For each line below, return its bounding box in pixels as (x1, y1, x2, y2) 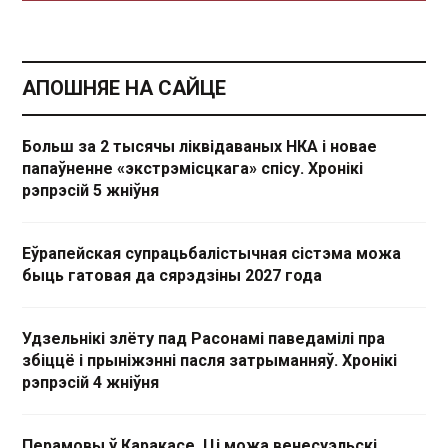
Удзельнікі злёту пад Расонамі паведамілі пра (22, 328, 385, 348)
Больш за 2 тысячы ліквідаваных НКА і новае (22, 136, 377, 156)
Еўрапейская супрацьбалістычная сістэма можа (22, 243, 401, 263)
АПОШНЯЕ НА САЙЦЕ (22, 75, 226, 100)
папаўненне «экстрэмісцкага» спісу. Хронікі (22, 158, 363, 178)
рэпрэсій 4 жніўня (22, 372, 159, 392)
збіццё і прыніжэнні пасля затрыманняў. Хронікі (22, 350, 397, 370)
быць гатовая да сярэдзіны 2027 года (22, 265, 322, 285)
